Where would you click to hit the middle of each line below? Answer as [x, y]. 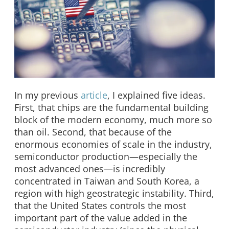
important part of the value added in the [101, 218]
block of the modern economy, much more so [113, 120]
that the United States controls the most [100, 206]
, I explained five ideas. [156, 95]
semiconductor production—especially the [106, 157]
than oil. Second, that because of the [93, 132]
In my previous [48, 95]
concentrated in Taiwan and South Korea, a [107, 181]
